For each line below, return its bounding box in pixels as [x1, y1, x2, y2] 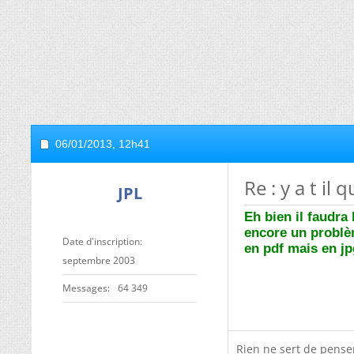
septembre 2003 [62, 254, 135, 267]
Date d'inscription [62, 235, 140, 248]
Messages [62, 281, 107, 295]
